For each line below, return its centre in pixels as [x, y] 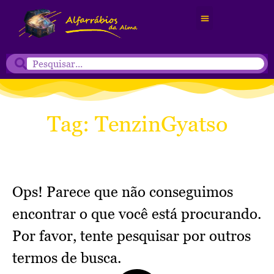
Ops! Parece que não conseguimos [123, 192]
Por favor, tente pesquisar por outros [131, 236]
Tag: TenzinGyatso [137, 124]
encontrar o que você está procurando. [137, 214]
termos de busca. [67, 258]
